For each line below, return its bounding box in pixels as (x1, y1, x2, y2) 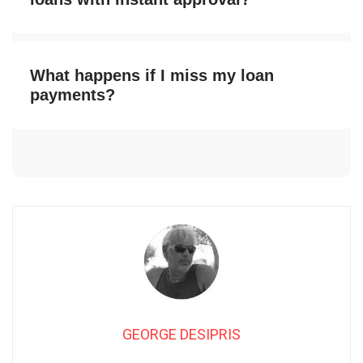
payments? (30, 86, 115, 105)
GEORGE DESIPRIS (122, 326, 241, 344)
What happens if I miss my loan (30, 66, 274, 85)
